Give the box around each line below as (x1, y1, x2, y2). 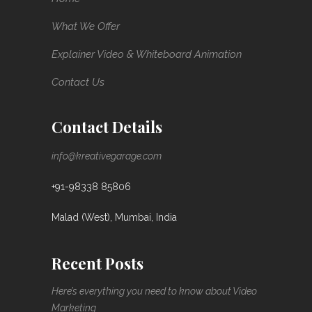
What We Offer (52, 20, 120, 33)
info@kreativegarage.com (52, 150, 162, 162)
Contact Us (52, 76, 104, 88)
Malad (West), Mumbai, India (52, 212, 177, 223)
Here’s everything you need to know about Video (52, 286, 257, 297)
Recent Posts (52, 253, 143, 274)
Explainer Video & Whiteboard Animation (52, 48, 242, 61)
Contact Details (52, 116, 162, 137)
